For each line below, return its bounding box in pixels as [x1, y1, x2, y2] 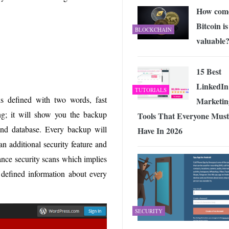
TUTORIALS [135, 85, 167, 94]
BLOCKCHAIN [135, 25, 172, 33]
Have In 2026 [138, 124, 182, 136]
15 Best [196, 65, 221, 77]
